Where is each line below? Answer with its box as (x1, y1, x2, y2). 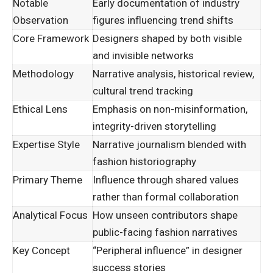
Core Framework (13, 32, 89, 45)
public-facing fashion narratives (93, 226, 238, 239)
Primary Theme (13, 174, 82, 186)
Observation (13, 14, 68, 27)
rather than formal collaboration (93, 191, 239, 204)
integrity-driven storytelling (93, 120, 216, 133)
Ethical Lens (13, 103, 68, 116)
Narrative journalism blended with (93, 138, 246, 151)
